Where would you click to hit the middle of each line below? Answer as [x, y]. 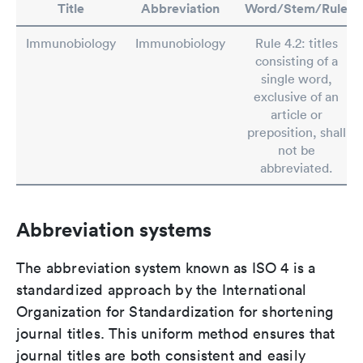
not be [296, 150]
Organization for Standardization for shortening [175, 312]
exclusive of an [296, 96]
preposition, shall [296, 132]
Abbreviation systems [114, 229]
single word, [296, 79]
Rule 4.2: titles [296, 43]
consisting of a [296, 61]
